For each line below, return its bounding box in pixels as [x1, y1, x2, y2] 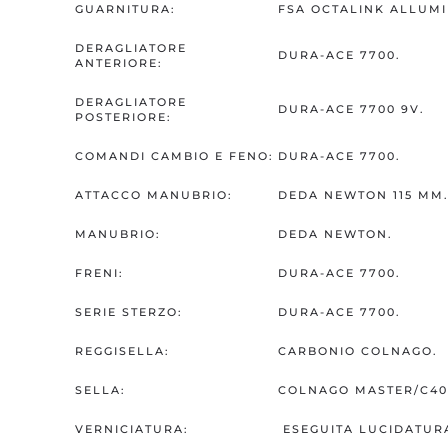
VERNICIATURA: [75, 422, 189, 437]
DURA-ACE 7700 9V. [278, 102, 425, 117]
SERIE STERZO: [75, 305, 183, 320]
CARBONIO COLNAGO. [278, 344, 438, 359]
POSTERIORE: [75, 110, 172, 125]
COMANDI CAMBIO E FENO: [75, 149, 274, 164]
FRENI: [75, 266, 124, 281]
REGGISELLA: [75, 344, 170, 359]
